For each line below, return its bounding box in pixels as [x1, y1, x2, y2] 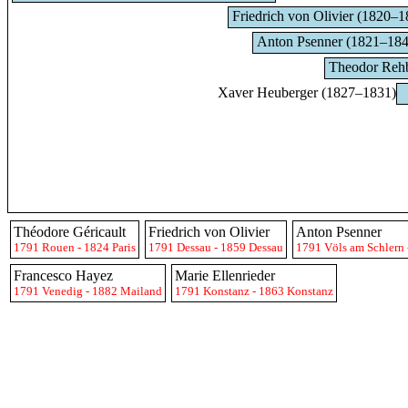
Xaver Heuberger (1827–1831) [217, 85, 396, 100]
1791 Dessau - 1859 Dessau [148, 240, 283, 254]
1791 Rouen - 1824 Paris [14, 240, 136, 254]
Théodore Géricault [14, 224, 126, 240]
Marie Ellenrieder [175, 268, 275, 283]
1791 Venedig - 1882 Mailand [14, 284, 162, 298]
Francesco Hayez [14, 268, 113, 283]
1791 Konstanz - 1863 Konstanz [175, 284, 333, 298]
